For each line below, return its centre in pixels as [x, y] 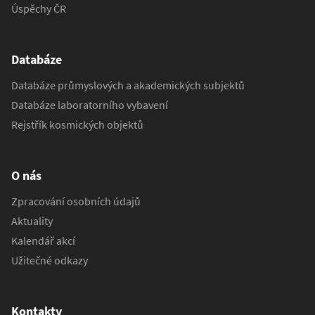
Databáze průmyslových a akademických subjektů [128, 85]
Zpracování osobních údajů [76, 201]
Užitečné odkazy [50, 260]
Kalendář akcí [43, 240]
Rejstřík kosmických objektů [77, 124]
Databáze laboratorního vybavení [90, 104]
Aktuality [32, 220]
